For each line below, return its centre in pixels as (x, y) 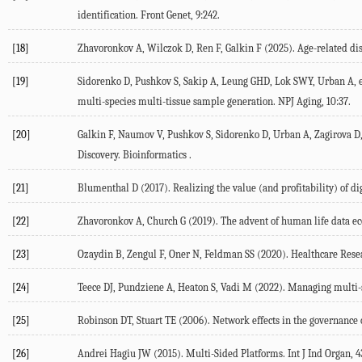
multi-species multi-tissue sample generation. (178, 102)
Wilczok (165, 48)
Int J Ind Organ (319, 354)
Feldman (223, 255)
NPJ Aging (300, 102)
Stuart (149, 321)
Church (162, 221)
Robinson (98, 321)
